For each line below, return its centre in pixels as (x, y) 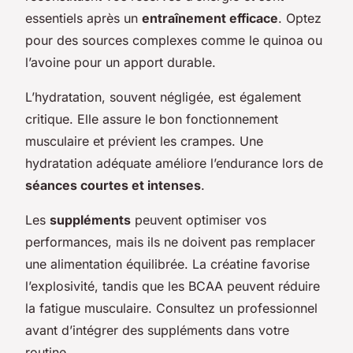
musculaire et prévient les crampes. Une (144, 141)
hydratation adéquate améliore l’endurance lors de (174, 163)
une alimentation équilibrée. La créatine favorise (167, 264)
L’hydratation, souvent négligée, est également (163, 97)
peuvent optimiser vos (199, 219)
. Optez (300, 18)
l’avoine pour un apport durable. (121, 62)
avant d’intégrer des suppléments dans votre (157, 330)
